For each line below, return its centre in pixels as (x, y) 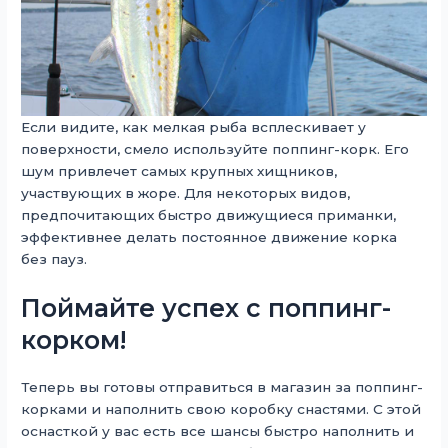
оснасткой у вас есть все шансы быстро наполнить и (218, 430)
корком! (74, 339)
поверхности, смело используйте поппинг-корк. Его (215, 148)
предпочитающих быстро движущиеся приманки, (209, 214)
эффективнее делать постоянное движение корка (209, 236)
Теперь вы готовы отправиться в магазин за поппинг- (222, 386)
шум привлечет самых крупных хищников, (179, 170)
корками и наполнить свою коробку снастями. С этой (221, 408)
